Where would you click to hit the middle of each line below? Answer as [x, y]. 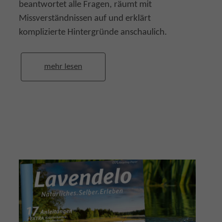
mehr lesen [63, 66]
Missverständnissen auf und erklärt [85, 19]
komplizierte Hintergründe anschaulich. [93, 32]
